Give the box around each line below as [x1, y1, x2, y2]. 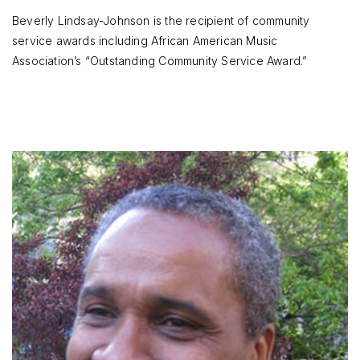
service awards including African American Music [12, 33, 278, 47]
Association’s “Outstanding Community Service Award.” [12, 53, 308, 67]
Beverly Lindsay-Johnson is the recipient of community [12, 13, 310, 27]
